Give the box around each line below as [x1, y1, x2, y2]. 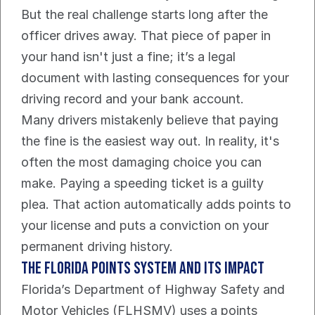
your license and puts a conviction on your [21, 218, 269, 233]
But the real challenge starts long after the [21, 7, 268, 22]
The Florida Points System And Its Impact [21, 258, 264, 278]
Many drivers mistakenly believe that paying [21, 112, 278, 127]
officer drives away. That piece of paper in [21, 28, 271, 43]
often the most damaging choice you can [21, 155, 262, 169]
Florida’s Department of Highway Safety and [21, 282, 285, 297]
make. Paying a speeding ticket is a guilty [21, 176, 264, 191]
